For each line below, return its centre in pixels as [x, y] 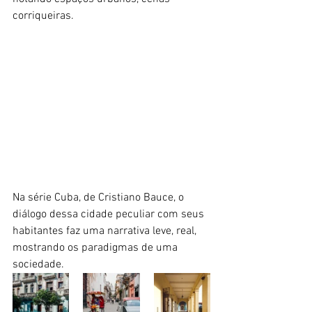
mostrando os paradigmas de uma [96, 248]
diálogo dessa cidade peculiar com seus [110, 214]
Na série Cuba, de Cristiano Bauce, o [100, 197]
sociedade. [40, 264]
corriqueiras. [43, 16]
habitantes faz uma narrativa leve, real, [106, 231]
